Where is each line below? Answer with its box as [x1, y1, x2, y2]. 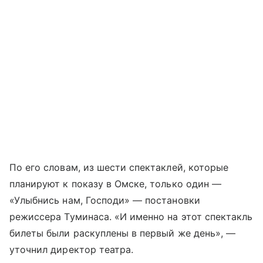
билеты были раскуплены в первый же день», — [9, 227, 236, 240]
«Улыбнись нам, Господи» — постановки [9, 194, 200, 207]
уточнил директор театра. [9, 244, 134, 256]
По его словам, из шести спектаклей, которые [9, 161, 229, 174]
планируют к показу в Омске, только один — [9, 178, 221, 190]
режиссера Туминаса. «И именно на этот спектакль [9, 211, 253, 223]
